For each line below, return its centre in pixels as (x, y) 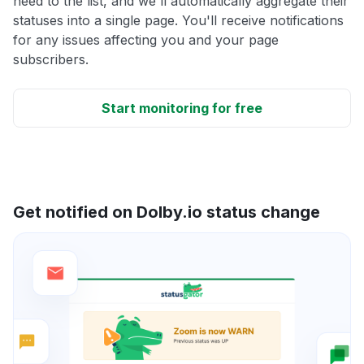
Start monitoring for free (182, 108)
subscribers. (51, 59)
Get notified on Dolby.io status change (167, 212)
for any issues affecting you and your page (146, 39)
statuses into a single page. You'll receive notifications (178, 20)
